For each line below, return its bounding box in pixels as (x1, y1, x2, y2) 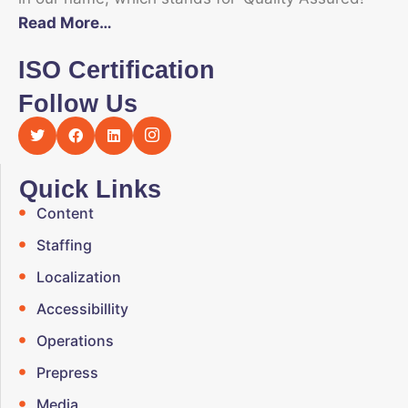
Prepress (36, 362, 98, 382)
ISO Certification (18, 56, 215, 84)
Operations (36, 331, 114, 350)
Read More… (18, 14, 112, 33)
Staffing (36, 235, 92, 254)
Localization (36, 267, 121, 286)
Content (36, 203, 94, 222)
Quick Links (19, 175, 161, 203)
